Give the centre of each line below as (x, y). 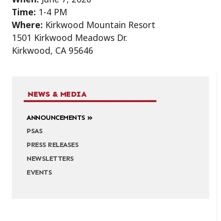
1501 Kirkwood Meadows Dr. (70, 38)
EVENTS (39, 172)
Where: (27, 25)
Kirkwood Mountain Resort (99, 25)
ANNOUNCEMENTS (56, 117)
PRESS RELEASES (53, 145)
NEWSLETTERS (50, 159)
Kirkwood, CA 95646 (53, 51)
